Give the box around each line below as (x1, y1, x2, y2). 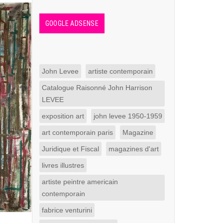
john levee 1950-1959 (93, 112, 162, 120)
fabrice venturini (41, 206, 92, 214)
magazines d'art (108, 145, 159, 153)
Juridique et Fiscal (41, 145, 99, 153)
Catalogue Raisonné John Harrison (41, 84, 152, 92)
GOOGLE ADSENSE (45, 19, 99, 27)
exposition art (41, 112, 84, 120)
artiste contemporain (88, 67, 153, 75)
